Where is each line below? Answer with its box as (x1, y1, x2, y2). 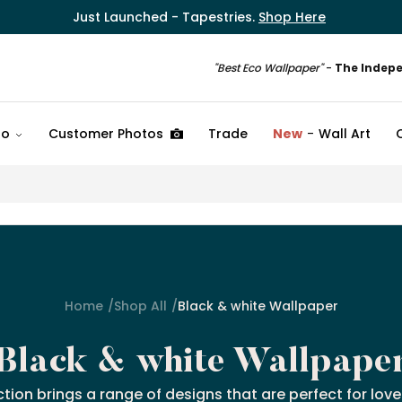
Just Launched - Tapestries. (73, 8, 258, 26)
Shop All (113, 297, 167, 316)
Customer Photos (48, 125, 163, 144)
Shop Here (258, 8, 326, 26)
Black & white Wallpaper (177, 297, 338, 316)
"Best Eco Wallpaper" (214, 60, 326, 76)
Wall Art (319, 125, 371, 144)
